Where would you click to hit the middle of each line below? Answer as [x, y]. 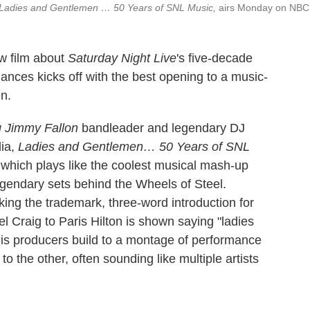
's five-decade [215, 58]
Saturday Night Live [122, 58]
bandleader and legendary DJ [162, 128]
